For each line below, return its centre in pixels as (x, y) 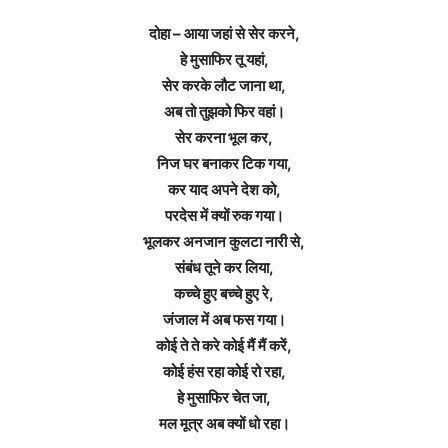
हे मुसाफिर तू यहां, (224, 59)
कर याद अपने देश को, (224, 189)
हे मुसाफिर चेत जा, (224, 397)
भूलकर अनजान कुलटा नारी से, (224, 241)
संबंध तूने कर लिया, (224, 267)
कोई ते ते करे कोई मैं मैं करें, (224, 345)
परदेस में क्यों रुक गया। (224, 215)
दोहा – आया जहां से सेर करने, (224, 33)
